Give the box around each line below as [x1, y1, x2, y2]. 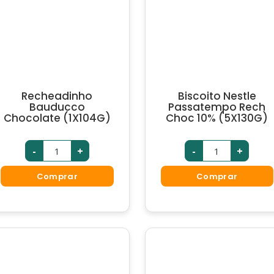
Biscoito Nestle [177, 89, 256, 103]
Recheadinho [21, 89, 93, 103]
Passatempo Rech [168, 100, 266, 114]
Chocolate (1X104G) [3, 111, 111, 125]
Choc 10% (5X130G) [166, 111, 268, 125]
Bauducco [29, 100, 85, 114]
